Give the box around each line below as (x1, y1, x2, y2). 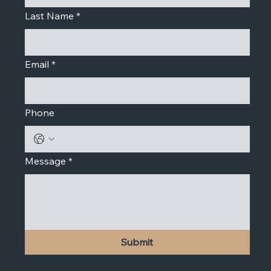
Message (24, 155, 66, 168)
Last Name (24, 10, 74, 22)
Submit (121, 236, 154, 249)
